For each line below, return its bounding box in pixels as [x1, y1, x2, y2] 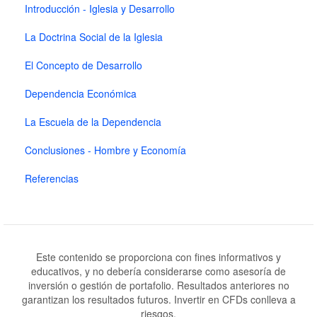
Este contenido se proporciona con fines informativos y [36, 250, 281, 264]
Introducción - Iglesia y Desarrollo [25, 1, 175, 16]
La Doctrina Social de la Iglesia [25, 30, 163, 44]
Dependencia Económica [25, 86, 137, 100]
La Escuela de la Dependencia [25, 115, 161, 129]
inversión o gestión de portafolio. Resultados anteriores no [28, 278, 289, 292]
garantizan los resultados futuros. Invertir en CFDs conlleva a [21, 292, 296, 306]
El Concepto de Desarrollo [25, 58, 142, 72]
